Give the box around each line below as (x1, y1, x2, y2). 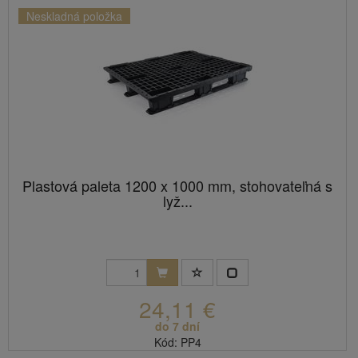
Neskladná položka (26, 8, 122, 25)
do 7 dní (155, 318, 200, 335)
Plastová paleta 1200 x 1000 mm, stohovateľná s (22, 175, 332, 197)
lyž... (162, 190, 193, 212)
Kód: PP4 (153, 334, 201, 351)
